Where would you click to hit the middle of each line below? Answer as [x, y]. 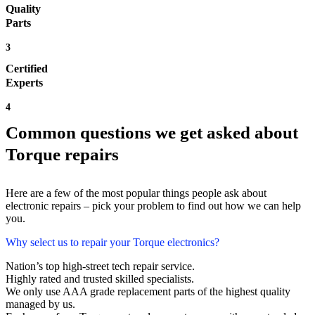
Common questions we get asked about [152, 133]
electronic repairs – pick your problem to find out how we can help [153, 206]
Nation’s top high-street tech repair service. [100, 266]
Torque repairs [62, 155]
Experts [24, 83]
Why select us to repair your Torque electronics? [112, 243]
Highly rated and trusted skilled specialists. [100, 279]
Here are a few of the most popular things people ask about [136, 193]
